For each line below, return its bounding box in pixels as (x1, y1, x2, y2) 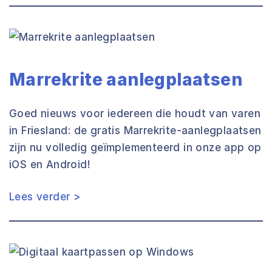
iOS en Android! (9, 158, 90, 171)
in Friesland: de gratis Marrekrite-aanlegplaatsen (9, 124, 262, 137)
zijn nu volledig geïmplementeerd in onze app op (9, 141, 262, 154)
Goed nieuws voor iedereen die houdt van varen (9, 107, 260, 120)
